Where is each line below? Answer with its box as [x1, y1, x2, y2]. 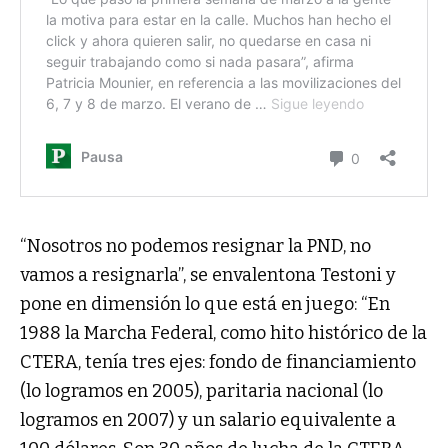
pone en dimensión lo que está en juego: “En [20, 293, 390, 316]
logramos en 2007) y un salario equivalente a [20, 409, 396, 432]
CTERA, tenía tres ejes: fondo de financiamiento [20, 351, 416, 374]
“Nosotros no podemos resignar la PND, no [20, 235, 371, 258]
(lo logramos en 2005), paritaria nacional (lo [20, 380, 383, 403]
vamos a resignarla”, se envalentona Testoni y [20, 264, 396, 287]
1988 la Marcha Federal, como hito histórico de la [20, 322, 427, 345]
